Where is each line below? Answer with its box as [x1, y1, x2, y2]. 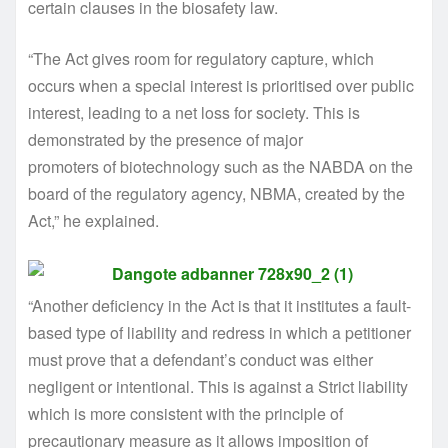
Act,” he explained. [28, 208, 159, 232]
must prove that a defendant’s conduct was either [28, 348, 373, 372]
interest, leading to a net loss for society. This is [28, 100, 360, 124]
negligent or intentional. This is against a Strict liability [28, 375, 408, 399]
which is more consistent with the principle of [28, 402, 343, 426]
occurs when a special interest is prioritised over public [28, 73, 414, 97]
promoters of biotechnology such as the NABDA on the [28, 154, 413, 178]
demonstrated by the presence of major [28, 127, 303, 151]
